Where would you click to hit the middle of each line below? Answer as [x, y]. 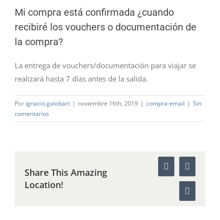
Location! [44, 185]
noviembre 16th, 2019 [108, 103]
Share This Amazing [66, 172]
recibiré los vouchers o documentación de [106, 27]
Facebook [183, 170]
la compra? [39, 42]
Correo [199, 195]
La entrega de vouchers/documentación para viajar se [105, 65]
